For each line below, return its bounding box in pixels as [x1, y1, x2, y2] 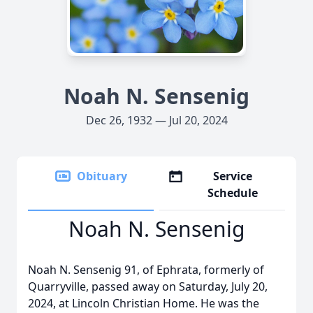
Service [213, 168, 253, 184]
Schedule [208, 185, 259, 201]
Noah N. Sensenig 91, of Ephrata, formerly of [28, 262, 264, 277]
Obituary [77, 168, 127, 184]
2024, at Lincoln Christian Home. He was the [28, 296, 259, 311]
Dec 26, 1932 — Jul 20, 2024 [85, 112, 228, 128]
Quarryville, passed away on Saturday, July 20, [28, 279, 268, 294]
